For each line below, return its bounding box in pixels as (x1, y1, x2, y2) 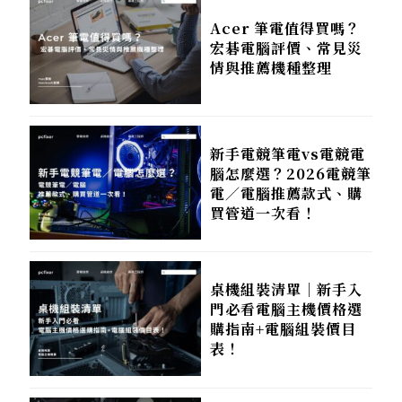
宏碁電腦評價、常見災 (210, 37, 363, 58)
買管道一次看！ (210, 203, 317, 224)
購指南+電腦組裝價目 (210, 319, 356, 340)
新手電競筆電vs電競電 (210, 144, 365, 165)
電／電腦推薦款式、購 (210, 183, 363, 205)
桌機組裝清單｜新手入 (210, 279, 363, 301)
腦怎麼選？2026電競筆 (210, 163, 371, 185)
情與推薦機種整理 (210, 57, 332, 78)
